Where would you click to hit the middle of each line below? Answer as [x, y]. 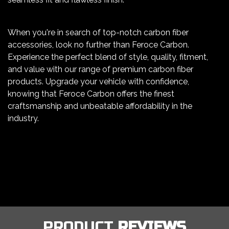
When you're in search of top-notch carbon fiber [98, 33]
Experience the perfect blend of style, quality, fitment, [108, 57]
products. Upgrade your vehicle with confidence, [98, 82]
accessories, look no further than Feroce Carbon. [98, 45]
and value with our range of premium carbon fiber [100, 70]
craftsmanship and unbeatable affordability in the [100, 106]
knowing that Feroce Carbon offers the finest [91, 94]
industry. [23, 119]
